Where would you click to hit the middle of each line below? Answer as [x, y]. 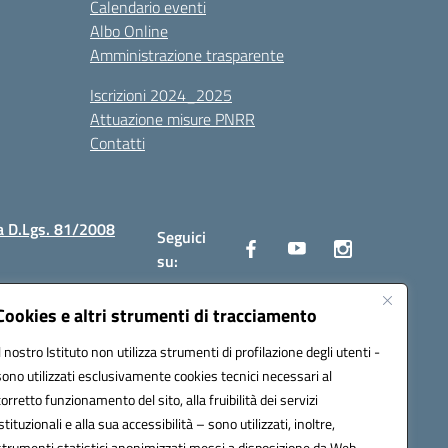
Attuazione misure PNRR [172, 119]
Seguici [181, 237]
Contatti [117, 143]
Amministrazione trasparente [187, 55]
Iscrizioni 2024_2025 [161, 95]
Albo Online [129, 31]
